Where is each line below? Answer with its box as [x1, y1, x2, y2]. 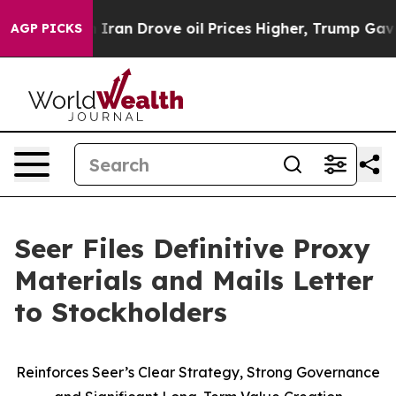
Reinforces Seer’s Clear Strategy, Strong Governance [16, 363, 380, 381]
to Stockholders [14, 295, 227, 329]
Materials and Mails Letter [14, 263, 374, 297]
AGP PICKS [11, 20, 82, 36]
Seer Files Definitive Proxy [14, 232, 370, 265]
